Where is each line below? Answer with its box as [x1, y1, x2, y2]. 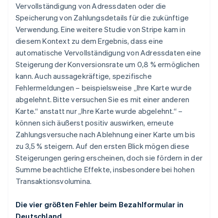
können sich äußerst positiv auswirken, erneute [16, 118, 174, 128]
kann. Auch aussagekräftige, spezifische [16, 71, 152, 81]
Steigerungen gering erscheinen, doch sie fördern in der [16, 153, 203, 163]
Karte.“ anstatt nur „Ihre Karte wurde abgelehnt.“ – [16, 106, 183, 116]
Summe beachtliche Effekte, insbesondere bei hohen [16, 164, 195, 175]
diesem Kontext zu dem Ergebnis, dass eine [16, 36, 163, 46]
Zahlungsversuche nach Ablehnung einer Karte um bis [16, 129, 196, 140]
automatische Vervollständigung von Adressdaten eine [16, 48, 201, 58]
